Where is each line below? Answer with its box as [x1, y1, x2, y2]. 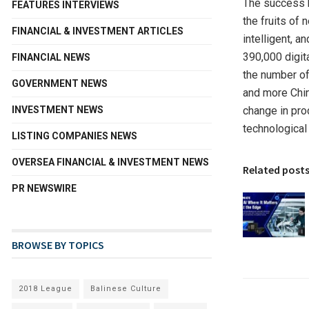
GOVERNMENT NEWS [12, 78, 108, 90]
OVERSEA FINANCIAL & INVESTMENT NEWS [12, 157, 209, 168]
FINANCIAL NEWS [12, 52, 90, 63]
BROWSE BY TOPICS [12, 238, 104, 252]
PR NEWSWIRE [12, 183, 77, 195]
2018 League [19, 284, 72, 294]
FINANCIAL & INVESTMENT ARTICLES [12, 26, 183, 37]
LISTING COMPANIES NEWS [12, 130, 137, 142]
